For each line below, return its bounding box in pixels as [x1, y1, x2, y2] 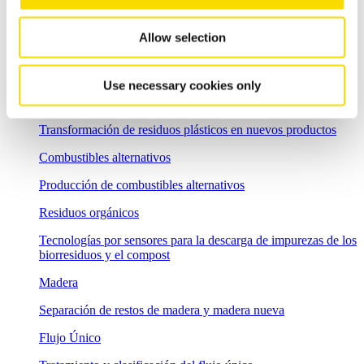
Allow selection [138, 30, 226, 45]
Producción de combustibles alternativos [39, 177, 245, 192]
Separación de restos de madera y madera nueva [39, 302, 284, 317]
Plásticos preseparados [39, 67, 154, 81]
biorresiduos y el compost [39, 247, 170, 262]
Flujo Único [39, 330, 101, 344]
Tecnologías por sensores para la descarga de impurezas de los [39, 232, 357, 247]
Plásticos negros [39, 94, 121, 109]
